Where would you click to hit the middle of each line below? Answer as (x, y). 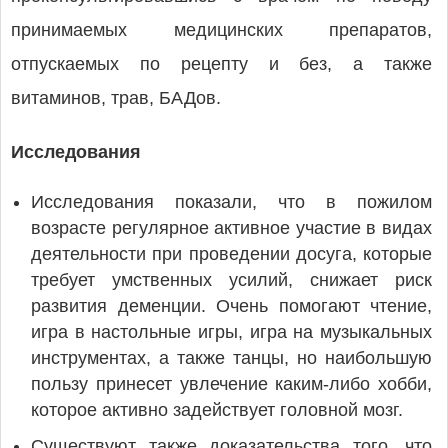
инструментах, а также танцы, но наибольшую (231, 358)
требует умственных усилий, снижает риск (231, 280)
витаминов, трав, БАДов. (116, 98)
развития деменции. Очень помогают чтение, (231, 306)
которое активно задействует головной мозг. (219, 410)
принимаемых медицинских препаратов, (221, 30)
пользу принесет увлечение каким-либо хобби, (231, 384)
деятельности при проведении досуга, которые (231, 254)
